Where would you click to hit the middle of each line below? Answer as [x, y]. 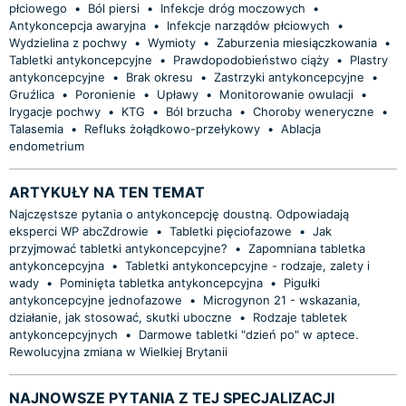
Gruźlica [32, 94]
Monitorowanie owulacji [286, 94]
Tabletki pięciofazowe [231, 231]
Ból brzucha [199, 111]
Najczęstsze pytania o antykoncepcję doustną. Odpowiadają [179, 213]
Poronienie [106, 94]
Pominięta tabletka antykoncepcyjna [161, 282]
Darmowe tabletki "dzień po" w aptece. [249, 334]
